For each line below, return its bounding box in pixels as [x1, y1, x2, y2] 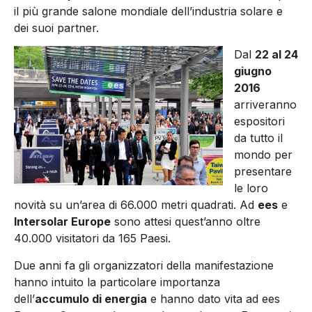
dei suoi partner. [14, 20, 99, 35]
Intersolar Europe [14, 214, 111, 229]
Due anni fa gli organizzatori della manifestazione [14, 258, 274, 272]
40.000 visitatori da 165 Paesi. [14, 231, 171, 246]
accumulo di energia [35, 291, 147, 306]
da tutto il [234, 131, 283, 146]
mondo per [234, 148, 292, 162]
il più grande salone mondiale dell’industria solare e [14, 3, 283, 18]
